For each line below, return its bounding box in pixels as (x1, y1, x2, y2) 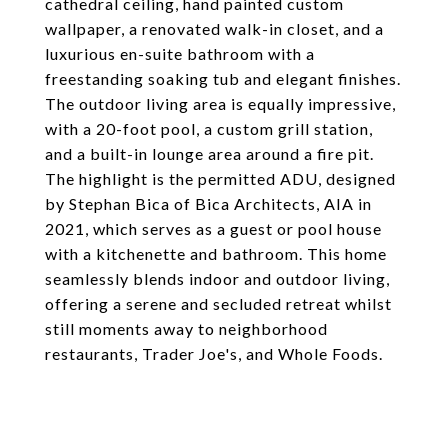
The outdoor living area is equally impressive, (45, 94, 396, 113)
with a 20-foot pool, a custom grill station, (45, 119, 373, 138)
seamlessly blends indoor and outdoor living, (45, 269, 390, 288)
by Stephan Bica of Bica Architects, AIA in (45, 194, 372, 213)
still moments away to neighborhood (45, 319, 328, 338)
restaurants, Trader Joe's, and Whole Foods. (45, 344, 383, 363)
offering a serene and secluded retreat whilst (45, 294, 392, 313)
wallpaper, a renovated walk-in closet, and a (45, 19, 384, 38)
